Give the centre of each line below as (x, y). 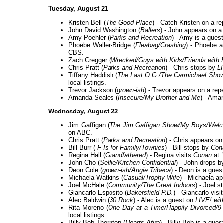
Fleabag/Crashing (161, 45)
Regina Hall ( (87, 155)
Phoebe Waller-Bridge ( (102, 45)
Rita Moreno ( (88, 208)
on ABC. (80, 133)
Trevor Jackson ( (93, 90)
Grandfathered (125, 155)
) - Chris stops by (191, 68)
